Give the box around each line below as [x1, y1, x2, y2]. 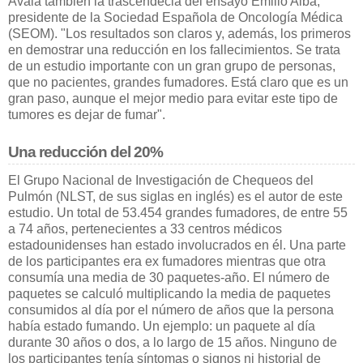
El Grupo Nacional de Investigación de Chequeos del [8, 173, 314, 187]
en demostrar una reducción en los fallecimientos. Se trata [8, 42, 340, 57]
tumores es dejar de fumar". [8, 107, 165, 122]
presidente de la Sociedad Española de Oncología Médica [8, 10, 343, 24]
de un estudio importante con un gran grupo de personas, [8, 58, 335, 73]
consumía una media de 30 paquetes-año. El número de [8, 270, 330, 284]
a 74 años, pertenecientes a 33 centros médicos [8, 221, 282, 236]
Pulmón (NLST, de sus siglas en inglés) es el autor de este [8, 189, 343, 203]
